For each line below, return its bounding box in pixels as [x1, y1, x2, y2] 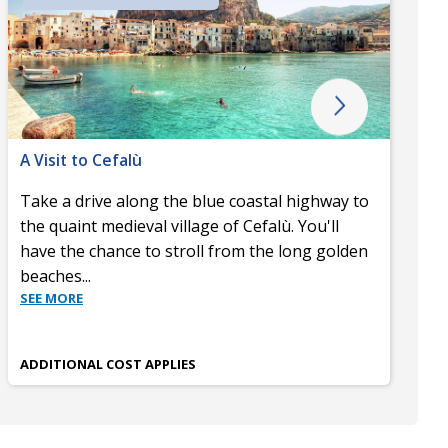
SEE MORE [20, 289, 83, 308]
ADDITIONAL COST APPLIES [20, 355, 196, 374]
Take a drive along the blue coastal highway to [20, 190, 369, 213]
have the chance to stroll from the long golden [20, 240, 368, 263]
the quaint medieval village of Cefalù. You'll [20, 215, 339, 238]
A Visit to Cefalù [20, 149, 142, 172]
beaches [20, 265, 82, 288]
